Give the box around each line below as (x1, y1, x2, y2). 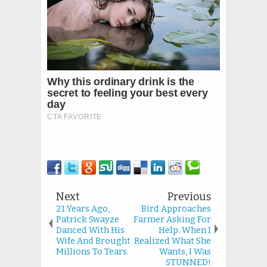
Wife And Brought (56, 235, 131, 247)
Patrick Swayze (56, 214, 119, 225)
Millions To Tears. (56, 246, 129, 257)
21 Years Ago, (56, 203, 110, 215)
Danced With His (56, 225, 125, 236)
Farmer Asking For (133, 214, 211, 225)
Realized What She (134, 235, 211, 247)
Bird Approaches (141, 203, 211, 215)
